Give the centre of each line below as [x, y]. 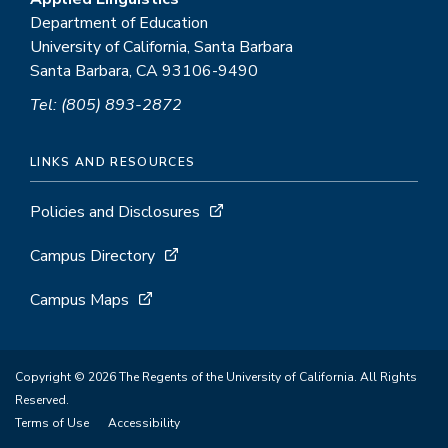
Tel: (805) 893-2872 [106, 105]
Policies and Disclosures [115, 212]
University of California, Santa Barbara [161, 47]
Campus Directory [92, 256]
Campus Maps [79, 300]
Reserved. [42, 400]
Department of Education [119, 23]
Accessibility [144, 423]
